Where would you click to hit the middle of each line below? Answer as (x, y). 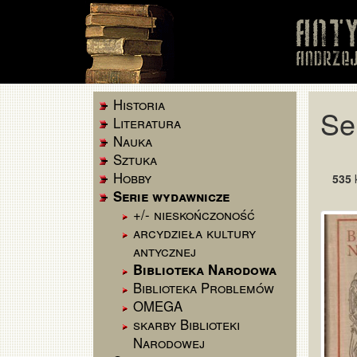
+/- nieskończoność (194, 214)
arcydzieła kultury (194, 233)
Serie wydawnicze (171, 196)
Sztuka (135, 159)
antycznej (165, 251)
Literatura (147, 123)
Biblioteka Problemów (204, 288)
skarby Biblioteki (186, 324)
